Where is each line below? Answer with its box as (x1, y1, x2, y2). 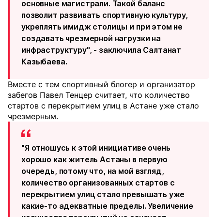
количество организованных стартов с (21, 178, 175, 188)
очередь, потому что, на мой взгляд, (21, 166, 164, 176)
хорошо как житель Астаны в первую (21, 155, 168, 165)
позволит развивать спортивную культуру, (21, 10, 188, 20)
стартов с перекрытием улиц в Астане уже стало (8, 101, 199, 111)
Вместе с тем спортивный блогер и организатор (8, 79, 195, 90)
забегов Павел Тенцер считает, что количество (8, 90, 190, 100)
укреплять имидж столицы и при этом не (21, 22, 183, 32)
